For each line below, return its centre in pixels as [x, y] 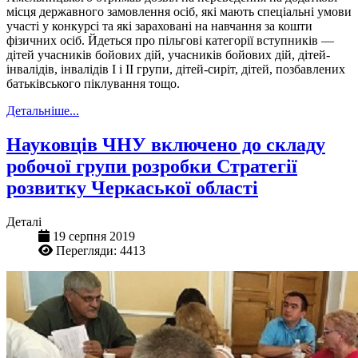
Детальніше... [43, 111]
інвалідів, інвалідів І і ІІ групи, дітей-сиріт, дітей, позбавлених [176, 70]
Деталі [24, 221]
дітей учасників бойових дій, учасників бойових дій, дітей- [168, 55]
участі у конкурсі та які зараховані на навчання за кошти [159, 26]
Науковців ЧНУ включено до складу [166, 145]
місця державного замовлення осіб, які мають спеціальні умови [179, 12]
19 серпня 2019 [94, 236]
